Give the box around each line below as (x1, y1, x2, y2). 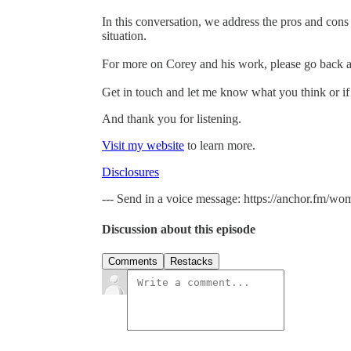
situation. (102, 28, 147, 42)
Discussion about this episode (102, 223, 255, 237)
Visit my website (102, 138, 184, 152)
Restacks (170, 255, 213, 268)
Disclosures (102, 165, 159, 179)
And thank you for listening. (102, 111, 241, 125)
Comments (108, 255, 157, 268)
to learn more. (184, 138, 255, 152)
